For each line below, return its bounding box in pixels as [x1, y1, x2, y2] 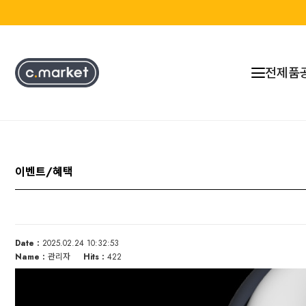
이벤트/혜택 [15, 164, 73, 180]
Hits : [83, 251, 105, 264]
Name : [15, 251, 45, 264]
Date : [15, 237, 40, 250]
